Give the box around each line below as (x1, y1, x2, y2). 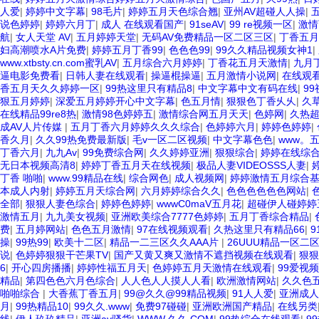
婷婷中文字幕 (26, 6, 85, 17)
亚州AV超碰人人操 (224, 6, 305, 17)
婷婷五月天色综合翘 (128, 6, 218, 17)
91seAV (189, 19, 224, 30)
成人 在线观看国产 (101, 19, 184, 30)
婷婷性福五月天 (77, 262, 147, 273)
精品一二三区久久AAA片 (110, 236, 221, 248)
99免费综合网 (83, 147, 144, 158)
